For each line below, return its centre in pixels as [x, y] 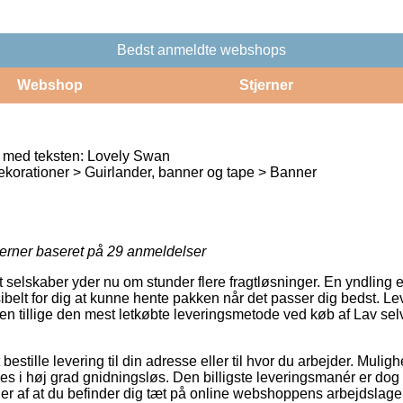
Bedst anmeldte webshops [201, 49]
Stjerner [266, 85]
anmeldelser [165, 251]
